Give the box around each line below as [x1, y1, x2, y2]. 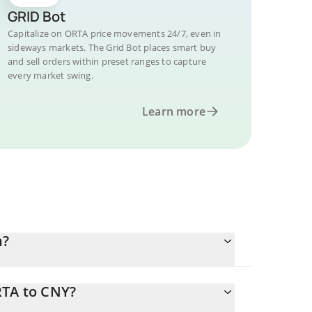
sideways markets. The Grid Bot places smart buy [8, 41, 217, 54]
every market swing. [8, 69, 93, 81]
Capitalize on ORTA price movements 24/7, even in [8, 27, 221, 40]
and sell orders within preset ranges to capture [8, 55, 207, 68]
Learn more [142, 104, 205, 119]
